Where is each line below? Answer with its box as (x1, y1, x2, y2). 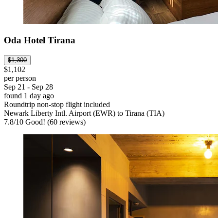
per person (4, 73, 36, 82)
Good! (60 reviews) (23, 117, 86, 126)
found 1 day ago (4, 91, 54, 100)
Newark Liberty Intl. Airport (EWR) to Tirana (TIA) (4, 109, 164, 117)
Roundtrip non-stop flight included (4, 100, 110, 109)
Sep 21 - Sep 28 (4, 82, 53, 91)
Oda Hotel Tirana (4, 35, 75, 46)
